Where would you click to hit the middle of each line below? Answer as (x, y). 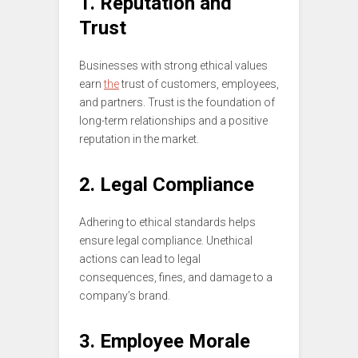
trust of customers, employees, (199, 84)
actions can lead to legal (140, 259)
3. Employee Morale (165, 342)
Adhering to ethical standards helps (167, 223)
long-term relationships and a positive (173, 121)
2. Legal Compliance (167, 185)
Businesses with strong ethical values (173, 66)
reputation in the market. (139, 139)
